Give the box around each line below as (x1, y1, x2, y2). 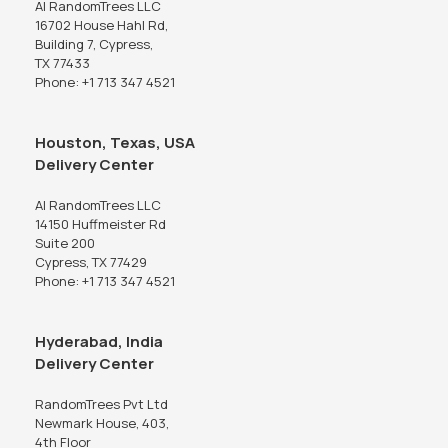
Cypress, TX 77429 (35, 252, 147, 271)
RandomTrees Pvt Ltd (35, 394, 168, 413)
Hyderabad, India (35, 330, 163, 352)
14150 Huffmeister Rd (35, 214, 166, 233)
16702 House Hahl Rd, (35, 15, 168, 34)
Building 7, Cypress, (35, 34, 153, 53)
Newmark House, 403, (35, 413, 169, 432)
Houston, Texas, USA (35, 131, 195, 153)
